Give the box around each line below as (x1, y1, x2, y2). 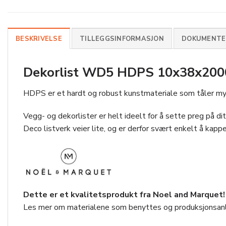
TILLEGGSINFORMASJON (80, 34, 164, 43)
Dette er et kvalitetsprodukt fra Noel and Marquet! (23, 189, 225, 200)
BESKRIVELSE (16, 34, 62, 43)
